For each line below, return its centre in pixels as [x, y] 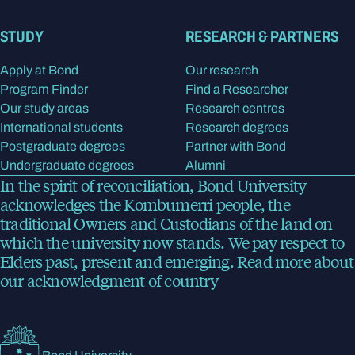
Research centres [235, 109]
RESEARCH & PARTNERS [262, 37]
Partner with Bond [236, 147]
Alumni [206, 166]
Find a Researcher [237, 90]
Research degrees [237, 128]
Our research [222, 71]
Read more [276, 261]
